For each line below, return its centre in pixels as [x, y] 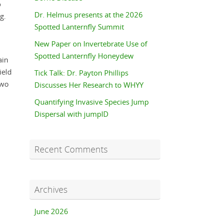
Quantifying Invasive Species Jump [92, 102]
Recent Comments [71, 149]
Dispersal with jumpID [71, 114]
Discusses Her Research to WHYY [89, 85]
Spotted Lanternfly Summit [79, 27]
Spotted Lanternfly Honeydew [84, 56]
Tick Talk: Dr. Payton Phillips [81, 73]
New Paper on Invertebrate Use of [91, 44]
